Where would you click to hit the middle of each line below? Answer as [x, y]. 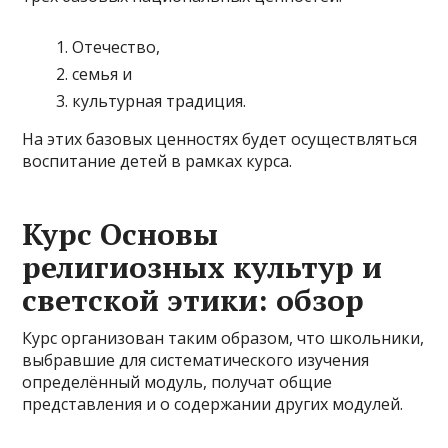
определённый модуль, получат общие [177, 382]
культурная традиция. [159, 101]
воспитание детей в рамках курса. [157, 161]
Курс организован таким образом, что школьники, [223, 338]
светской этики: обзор [193, 300]
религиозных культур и [202, 267]
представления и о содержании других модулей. [213, 404]
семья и [102, 74]
